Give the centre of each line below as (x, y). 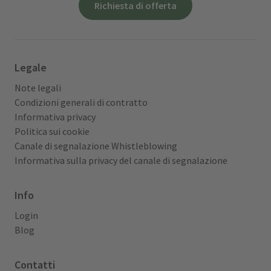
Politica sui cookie (52, 131)
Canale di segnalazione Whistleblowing (96, 146)
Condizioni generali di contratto (81, 102)
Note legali (38, 88)
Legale (31, 67)
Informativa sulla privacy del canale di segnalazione (121, 160)
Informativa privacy (55, 117)
